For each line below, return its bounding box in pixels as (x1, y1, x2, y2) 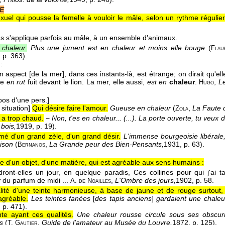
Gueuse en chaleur (110, 104, 171, 113)
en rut (6, 78, 26, 86)
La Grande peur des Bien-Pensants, (49, 140, 164, 149)
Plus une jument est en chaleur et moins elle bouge (30, 44, 205, 52)
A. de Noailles (70, 177, 111, 185)
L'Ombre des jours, (115, 176, 176, 185)
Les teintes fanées (31, 194, 91, 203)
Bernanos (18, 141, 45, 149)
